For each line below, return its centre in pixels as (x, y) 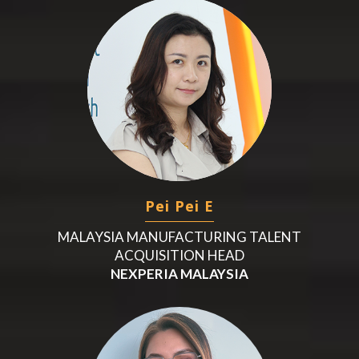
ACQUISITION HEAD (179, 255)
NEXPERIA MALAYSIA (179, 273)
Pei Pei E (179, 206)
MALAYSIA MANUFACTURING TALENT (179, 236)
